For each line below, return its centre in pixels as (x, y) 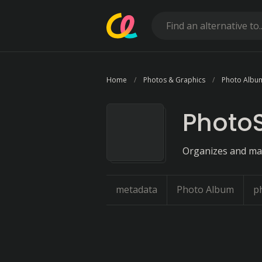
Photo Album (205, 189)
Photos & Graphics (174, 80)
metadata (137, 189)
